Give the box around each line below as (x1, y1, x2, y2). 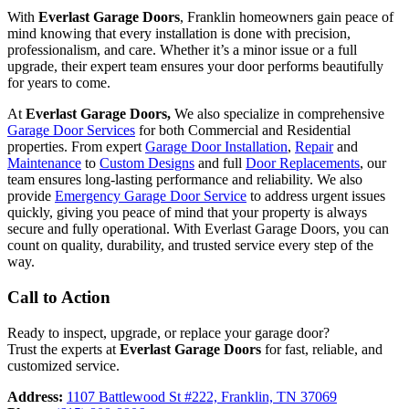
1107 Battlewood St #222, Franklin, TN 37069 (67, 388, 337, 404)
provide (7, 188, 55, 204)
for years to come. (7, 75, 110, 91)
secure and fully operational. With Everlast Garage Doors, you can (7, 221, 389, 237)
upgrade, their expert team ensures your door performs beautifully (7, 58, 383, 75)
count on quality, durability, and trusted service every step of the (7, 237, 373, 254)
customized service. (7, 357, 120, 373)
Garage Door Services (7, 122, 135, 139)
